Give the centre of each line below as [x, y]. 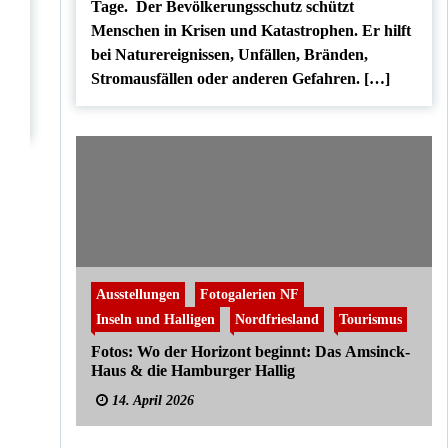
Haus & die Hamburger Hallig [192, 370]
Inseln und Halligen [155, 319]
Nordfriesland [276, 319]
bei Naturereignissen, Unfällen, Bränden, [229, 54]
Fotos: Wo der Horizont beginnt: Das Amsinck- [250, 351]
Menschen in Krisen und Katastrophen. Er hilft [250, 30]
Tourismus [370, 319]
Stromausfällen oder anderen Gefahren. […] [240, 78]
